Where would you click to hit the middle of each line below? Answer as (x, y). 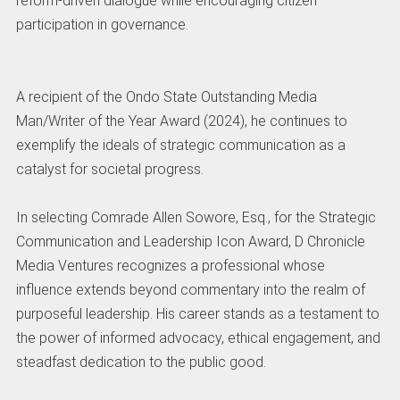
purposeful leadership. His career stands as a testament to (197, 313)
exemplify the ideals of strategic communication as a (180, 145)
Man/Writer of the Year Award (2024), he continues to (181, 121)
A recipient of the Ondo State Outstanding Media (166, 96)
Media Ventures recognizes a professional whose (170, 265)
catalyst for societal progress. (109, 169)
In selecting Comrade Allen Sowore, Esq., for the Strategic (196, 217)
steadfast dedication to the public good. (141, 362)
